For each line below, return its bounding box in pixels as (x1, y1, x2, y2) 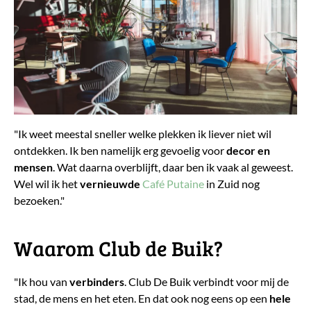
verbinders (69, 275, 124, 289)
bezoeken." (14, 194, 65, 208)
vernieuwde (80, 177, 140, 191)
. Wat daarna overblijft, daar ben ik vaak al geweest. (53, 160, 293, 174)
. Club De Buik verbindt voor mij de (124, 275, 289, 289)
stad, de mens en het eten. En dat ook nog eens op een (14, 292, 269, 305)
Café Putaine (142, 177, 204, 191)
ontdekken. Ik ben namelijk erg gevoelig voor (14, 144, 226, 158)
